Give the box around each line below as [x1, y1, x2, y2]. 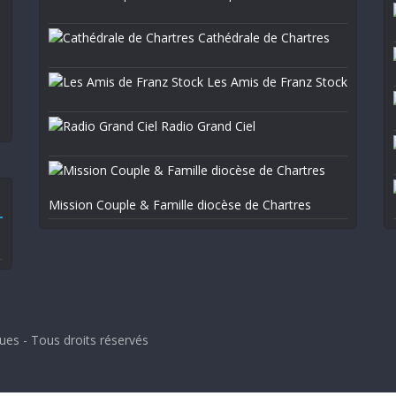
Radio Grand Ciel [157, 118, 255, 134]
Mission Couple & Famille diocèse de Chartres [49, 196, 311, 213]
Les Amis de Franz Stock [203, 73, 347, 90]
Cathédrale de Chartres [194, 29, 330, 46]
